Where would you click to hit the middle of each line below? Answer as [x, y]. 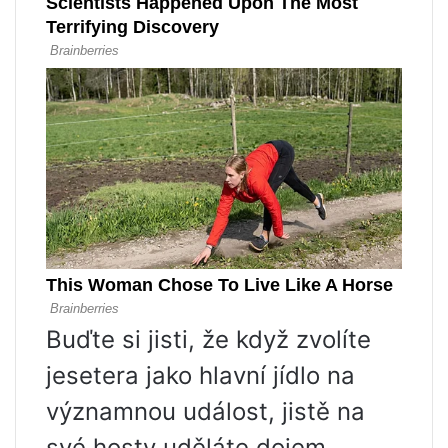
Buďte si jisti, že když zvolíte [208, 340]
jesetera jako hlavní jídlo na [200, 376]
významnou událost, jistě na [205, 412]
